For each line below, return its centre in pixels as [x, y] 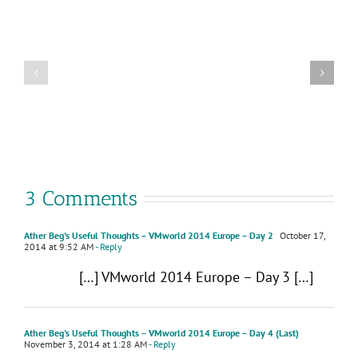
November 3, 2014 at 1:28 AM [86, 344]
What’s [108, 121]
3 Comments [81, 198]
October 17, [301, 235]
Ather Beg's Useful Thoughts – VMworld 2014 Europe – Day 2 [149, 235]
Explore [282, 82]
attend [280, 50]
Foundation [117, 74]
